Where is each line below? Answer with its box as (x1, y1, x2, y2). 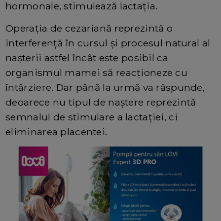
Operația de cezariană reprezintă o (5, 22, 173, 34)
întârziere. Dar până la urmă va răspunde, (5, 81, 205, 93)
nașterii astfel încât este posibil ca (5, 51, 168, 64)
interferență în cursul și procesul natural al (5, 37, 211, 49)
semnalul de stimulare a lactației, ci (5, 110, 178, 123)
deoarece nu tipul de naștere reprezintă (5, 96, 196, 108)
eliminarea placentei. (5, 125, 108, 138)
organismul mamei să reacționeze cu (5, 66, 187, 78)
